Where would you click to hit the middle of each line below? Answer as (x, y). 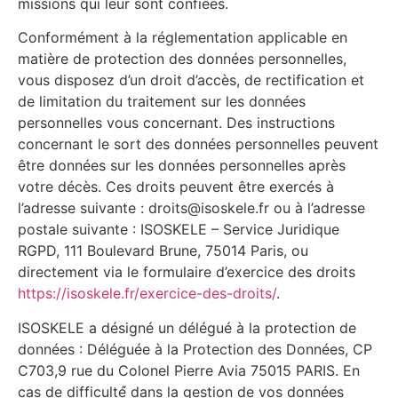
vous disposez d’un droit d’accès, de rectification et (191, 80)
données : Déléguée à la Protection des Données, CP (195, 349)
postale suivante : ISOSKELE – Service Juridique (179, 230)
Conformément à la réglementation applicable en (183, 38)
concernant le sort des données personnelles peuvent (198, 144)
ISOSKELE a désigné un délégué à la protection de (187, 327)
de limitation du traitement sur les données (162, 102)
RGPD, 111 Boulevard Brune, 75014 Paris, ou (163, 251)
